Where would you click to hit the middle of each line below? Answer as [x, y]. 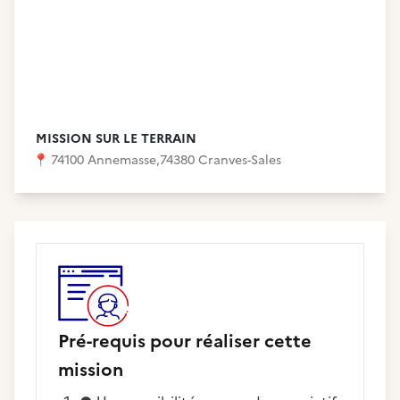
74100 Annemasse [104, 160]
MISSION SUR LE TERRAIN [116, 139]
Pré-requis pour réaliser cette [185, 341]
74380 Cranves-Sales [221, 160]
